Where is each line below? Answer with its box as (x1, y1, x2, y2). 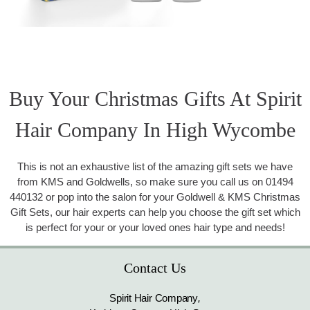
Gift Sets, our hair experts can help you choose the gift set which (10, 206, 300, 219)
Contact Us (124, 260, 186, 276)
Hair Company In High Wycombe (15, 118, 295, 142)
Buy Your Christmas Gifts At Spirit (8, 87, 302, 111)
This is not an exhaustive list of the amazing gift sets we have (17, 161, 293, 173)
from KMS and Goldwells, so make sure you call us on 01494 (17, 176, 293, 188)
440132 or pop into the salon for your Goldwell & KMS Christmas (10, 191, 300, 203)
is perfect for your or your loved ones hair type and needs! (25, 221, 285, 234)
